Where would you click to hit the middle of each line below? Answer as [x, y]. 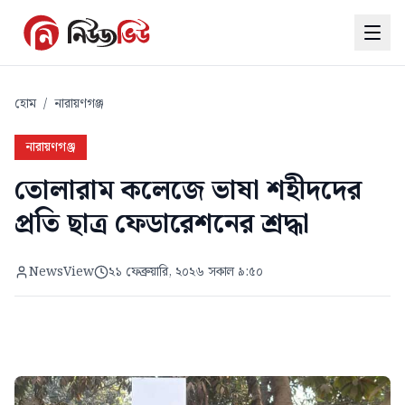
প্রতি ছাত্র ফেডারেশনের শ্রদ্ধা [162, 224]
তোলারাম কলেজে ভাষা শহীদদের [188, 191]
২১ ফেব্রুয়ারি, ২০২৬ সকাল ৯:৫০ [186, 272]
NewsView [61, 272]
